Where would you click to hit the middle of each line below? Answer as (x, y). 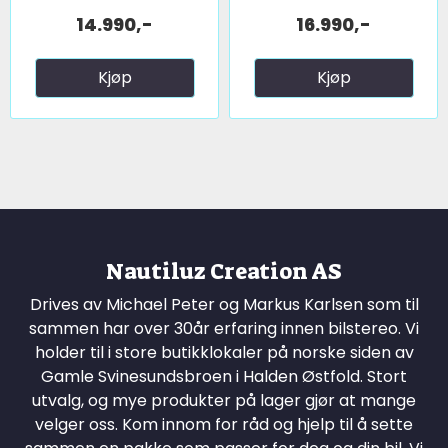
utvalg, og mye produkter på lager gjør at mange (224, 400)
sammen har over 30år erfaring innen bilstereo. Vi (224, 328)
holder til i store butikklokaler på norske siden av (224, 352)
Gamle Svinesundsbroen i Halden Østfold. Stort (224, 376)
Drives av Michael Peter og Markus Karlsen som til (224, 304)
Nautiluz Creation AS (224, 271)
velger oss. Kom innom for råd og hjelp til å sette (224, 424)
